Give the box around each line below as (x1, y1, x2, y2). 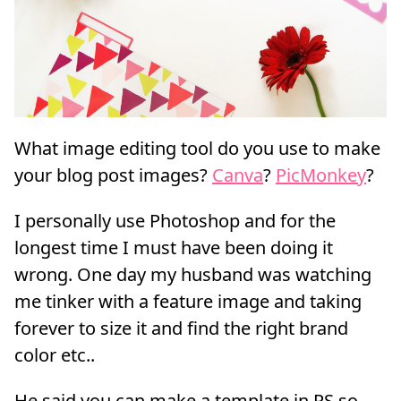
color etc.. (14, 343, 95, 368)
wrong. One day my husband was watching (14, 262, 371, 287)
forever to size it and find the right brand (14, 316, 348, 341)
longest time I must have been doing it (14, 235, 333, 260)
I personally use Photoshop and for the (14, 209, 336, 234)
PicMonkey (276, 163, 366, 188)
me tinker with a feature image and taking (14, 289, 362, 314)
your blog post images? (14, 163, 212, 188)
